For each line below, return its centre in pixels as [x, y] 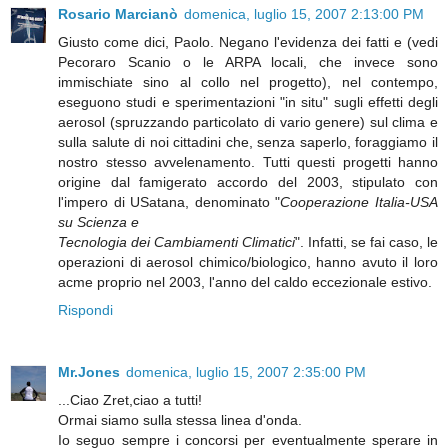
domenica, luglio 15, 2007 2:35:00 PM [246, 372]
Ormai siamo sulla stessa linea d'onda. [180, 420]
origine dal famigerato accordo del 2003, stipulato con [248, 182]
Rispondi [85, 310]
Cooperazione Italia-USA [359, 202]
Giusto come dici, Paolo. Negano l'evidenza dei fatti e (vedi [248, 42]
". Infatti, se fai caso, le [366, 242]
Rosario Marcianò [118, 14]
